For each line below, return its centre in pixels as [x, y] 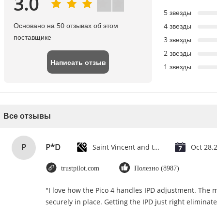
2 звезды [178, 53]
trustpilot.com [80, 168]
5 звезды [178, 13]
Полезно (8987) [157, 168]
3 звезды [178, 40]
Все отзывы [27, 116]
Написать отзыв [78, 62]
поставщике [32, 37]
